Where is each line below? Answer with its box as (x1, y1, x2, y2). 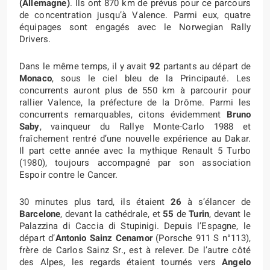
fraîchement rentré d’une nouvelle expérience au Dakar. (19, 132, 251, 145)
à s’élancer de (181, 195, 251, 209)
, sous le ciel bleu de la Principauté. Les (51, 72, 251, 85)
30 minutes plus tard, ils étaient (19, 195, 171, 209)
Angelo (222, 256, 251, 269)
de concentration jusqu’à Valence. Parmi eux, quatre (19, 8, 251, 22)
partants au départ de (160, 60, 251, 73)
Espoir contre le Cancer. (19, 168, 118, 181)
